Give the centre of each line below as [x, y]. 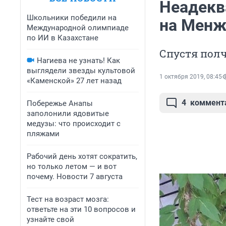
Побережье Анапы [60, 103]
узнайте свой [50, 219]
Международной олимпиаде [78, 28]
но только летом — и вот [72, 166]
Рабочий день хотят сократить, [82, 156]
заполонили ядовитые [68, 114]
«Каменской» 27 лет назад [74, 81]
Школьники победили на [72, 18]
